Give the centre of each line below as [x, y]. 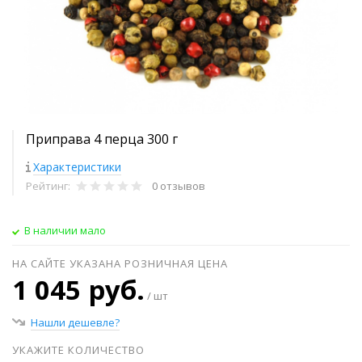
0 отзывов [179, 185]
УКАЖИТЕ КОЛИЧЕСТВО [78, 349]
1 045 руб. [78, 289]
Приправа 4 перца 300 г [102, 139]
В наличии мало [65, 230]
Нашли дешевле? [75, 322]
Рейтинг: [49, 185]
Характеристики [77, 166]
